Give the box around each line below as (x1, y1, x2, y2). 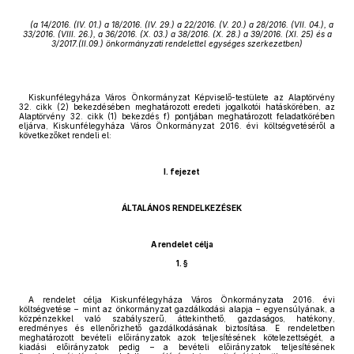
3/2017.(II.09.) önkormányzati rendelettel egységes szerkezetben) (51, 39, 303, 48)
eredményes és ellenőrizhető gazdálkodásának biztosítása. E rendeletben (19, 323, 335, 333)
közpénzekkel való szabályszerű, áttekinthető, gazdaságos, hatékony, (19, 314, 335, 323)
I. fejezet (164, 167, 200, 176)
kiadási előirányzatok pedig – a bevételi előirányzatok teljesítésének (19, 342, 335, 352)
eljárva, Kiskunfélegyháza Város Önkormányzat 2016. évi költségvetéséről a (19, 121, 335, 130)
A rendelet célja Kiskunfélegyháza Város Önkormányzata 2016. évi (28, 295, 335, 304)
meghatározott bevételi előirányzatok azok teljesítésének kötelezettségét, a (19, 333, 335, 342)
